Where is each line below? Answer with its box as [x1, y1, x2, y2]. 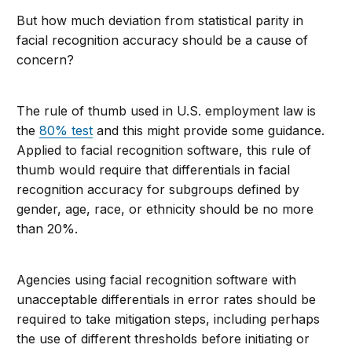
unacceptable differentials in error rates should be [16, 291, 317, 308]
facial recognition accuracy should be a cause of [16, 32, 309, 49]
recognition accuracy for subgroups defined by [16, 181, 300, 198]
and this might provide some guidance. [93, 123, 325, 139]
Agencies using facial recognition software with [16, 272, 297, 288]
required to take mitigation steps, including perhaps [16, 311, 321, 328]
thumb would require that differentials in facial [16, 162, 291, 178]
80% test [39, 123, 93, 139]
